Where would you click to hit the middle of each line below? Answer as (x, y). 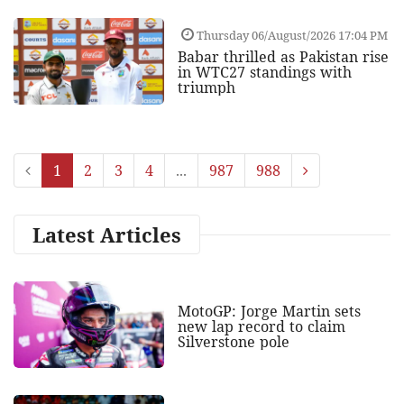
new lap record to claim (261, 327)
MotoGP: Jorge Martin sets (269, 312)
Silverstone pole (233, 342)
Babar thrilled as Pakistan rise (283, 57)
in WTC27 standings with (264, 73)
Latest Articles (107, 235)
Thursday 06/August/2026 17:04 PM (290, 36)
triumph (206, 88)
